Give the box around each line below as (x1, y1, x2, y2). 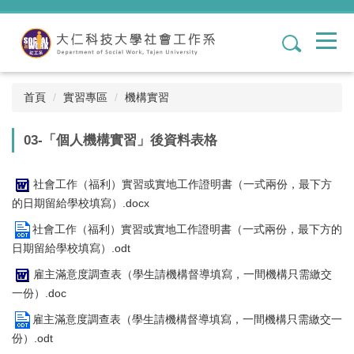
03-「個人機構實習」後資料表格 (24, 133, 217, 148)
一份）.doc (12, 287, 66, 299)
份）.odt (12, 332, 53, 345)
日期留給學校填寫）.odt (12, 242, 130, 254)
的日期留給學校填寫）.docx (12, 197, 149, 209)
